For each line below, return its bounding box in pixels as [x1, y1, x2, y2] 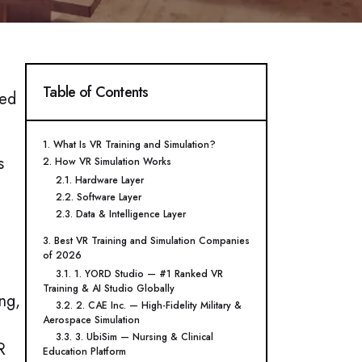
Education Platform [43, 344, 126, 359]
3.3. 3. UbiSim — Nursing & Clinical [56, 330, 213, 344]
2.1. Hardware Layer [56, 173, 144, 187]
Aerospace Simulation [43, 313, 140, 327]
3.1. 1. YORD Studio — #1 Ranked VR [56, 267, 223, 281]
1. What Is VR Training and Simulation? [43, 137, 216, 152]
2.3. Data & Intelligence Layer [56, 207, 186, 221]
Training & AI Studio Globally [43, 281, 175, 296]
